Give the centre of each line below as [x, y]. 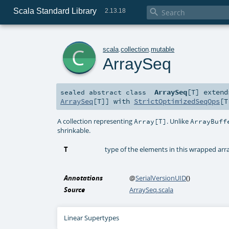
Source [75, 190]
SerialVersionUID [161, 178]
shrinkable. [74, 130]
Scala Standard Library [55, 11]
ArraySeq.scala [152, 190]
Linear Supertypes [92, 218]
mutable [163, 49]
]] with [118, 101]
